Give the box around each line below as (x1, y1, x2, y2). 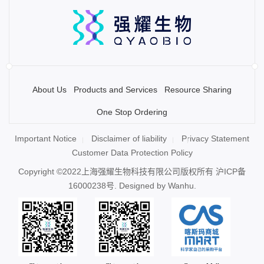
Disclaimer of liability (91, 133, 167, 143)
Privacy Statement (181, 133, 249, 143)
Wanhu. (167, 181, 196, 191)
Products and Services (74, 85, 157, 95)
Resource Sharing (164, 85, 232, 95)
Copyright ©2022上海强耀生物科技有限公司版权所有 (18, 167, 216, 177)
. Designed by (114, 181, 168, 191)
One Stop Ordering (97, 107, 167, 117)
